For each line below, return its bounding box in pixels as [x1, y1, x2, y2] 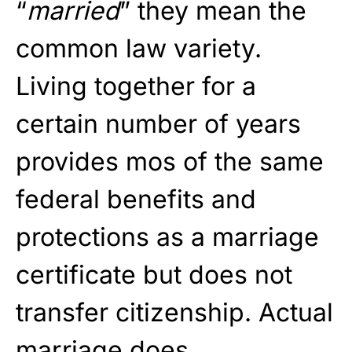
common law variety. [16, 33, 262, 64]
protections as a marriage [16, 222, 319, 253]
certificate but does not [16, 259, 292, 291]
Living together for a [16, 71, 256, 102]
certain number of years [16, 108, 301, 140]
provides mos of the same [16, 146, 324, 178]
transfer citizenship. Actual [16, 297, 333, 328]
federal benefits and [16, 184, 256, 215]
